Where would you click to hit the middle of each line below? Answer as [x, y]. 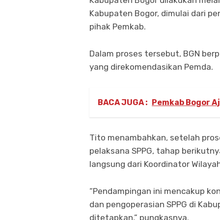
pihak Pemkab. [118, 27]
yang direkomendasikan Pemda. [151, 67]
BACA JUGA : [123, 103]
